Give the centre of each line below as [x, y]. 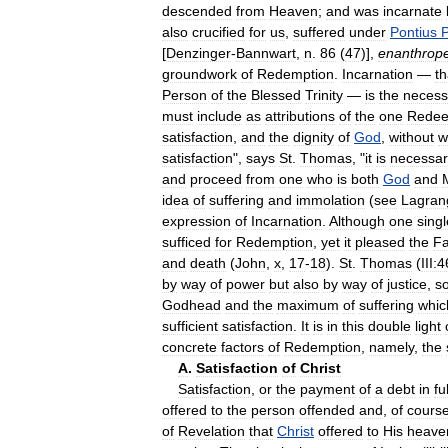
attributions [300, 115]
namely [391, 346]
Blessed [276, 94]
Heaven [293, 10]
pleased [380, 241]
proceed [216, 178]
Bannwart [266, 52]
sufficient [190, 325]
